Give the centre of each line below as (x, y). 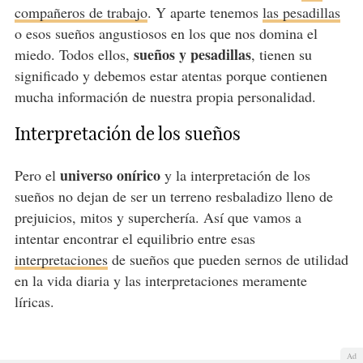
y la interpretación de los (235, 175)
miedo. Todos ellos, (74, 55)
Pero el (37, 175)
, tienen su (281, 55)
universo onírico (110, 175)
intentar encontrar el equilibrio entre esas (135, 239)
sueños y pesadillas (192, 55)
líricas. (34, 302)
